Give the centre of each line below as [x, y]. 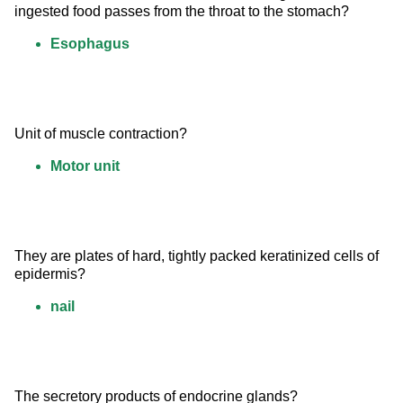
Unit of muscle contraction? [101, 134]
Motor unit [85, 166]
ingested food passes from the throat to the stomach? [182, 12]
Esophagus [90, 44]
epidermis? [50, 274]
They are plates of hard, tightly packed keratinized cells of [198, 256]
